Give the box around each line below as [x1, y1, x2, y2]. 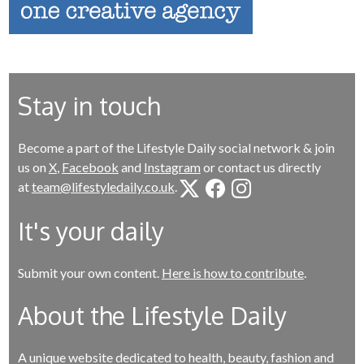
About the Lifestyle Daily [17, 299, 287, 331]
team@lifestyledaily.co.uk [31, 178, 175, 194]
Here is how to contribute [161, 264, 304, 280]
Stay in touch [17, 89, 160, 121]
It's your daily [17, 214, 164, 246]
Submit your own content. [17, 264, 162, 280]
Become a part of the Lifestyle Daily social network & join [17, 139, 335, 155]
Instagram [143, 158, 201, 175]
